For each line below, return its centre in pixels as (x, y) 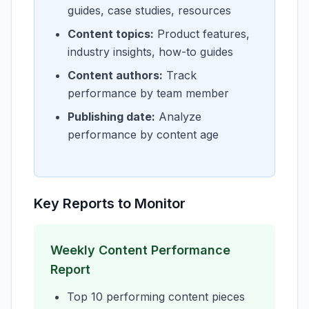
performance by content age (143, 134)
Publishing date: (111, 117)
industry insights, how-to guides (150, 52)
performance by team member (148, 93)
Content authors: (115, 75)
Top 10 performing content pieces (156, 297)
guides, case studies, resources (149, 10)
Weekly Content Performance (140, 250)
